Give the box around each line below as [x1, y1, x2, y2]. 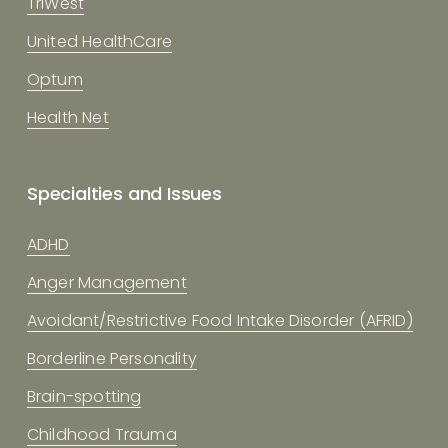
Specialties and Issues [26, 180, 222, 206]
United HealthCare [26, 29, 172, 53]
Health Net [26, 105, 109, 129]
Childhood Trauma [26, 422, 177, 446]
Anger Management [26, 270, 187, 294]
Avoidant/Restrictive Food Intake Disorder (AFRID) [26, 308, 413, 332]
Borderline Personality [26, 346, 197, 370]
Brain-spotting [26, 384, 142, 408]
